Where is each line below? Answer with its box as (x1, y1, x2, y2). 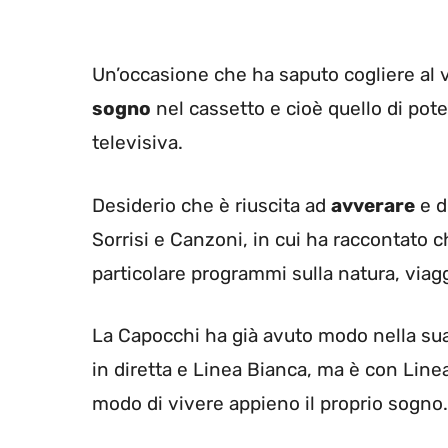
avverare (331, 193, 415, 217)
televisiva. (92, 131, 183, 155)
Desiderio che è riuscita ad (92, 193, 331, 217)
